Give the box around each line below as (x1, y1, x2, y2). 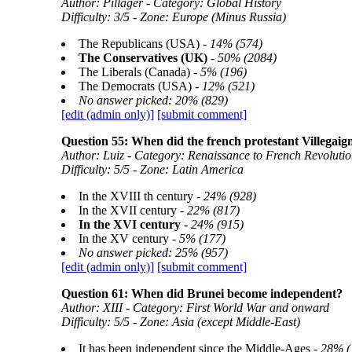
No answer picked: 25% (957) (78, 246, 228, 259)
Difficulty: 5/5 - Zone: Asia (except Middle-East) (60, 315, 300, 328)
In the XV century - (78, 232, 179, 245)
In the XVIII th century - (78, 189, 203, 203)
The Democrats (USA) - (78, 79, 202, 93)
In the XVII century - (78, 203, 187, 217)
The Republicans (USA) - (78, 37, 210, 50)
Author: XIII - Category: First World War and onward (60, 301, 329, 314)
